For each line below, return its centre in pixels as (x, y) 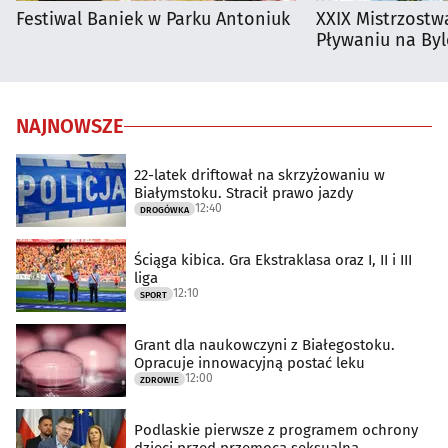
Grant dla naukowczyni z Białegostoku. (264, 344)
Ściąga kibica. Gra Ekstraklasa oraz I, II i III (273, 259)
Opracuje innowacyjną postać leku (249, 362)
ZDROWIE (159, 379)
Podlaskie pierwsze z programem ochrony (276, 429)
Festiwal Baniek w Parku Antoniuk (153, 19)
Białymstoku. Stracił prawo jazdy (243, 192)
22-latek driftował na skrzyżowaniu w (259, 174)
